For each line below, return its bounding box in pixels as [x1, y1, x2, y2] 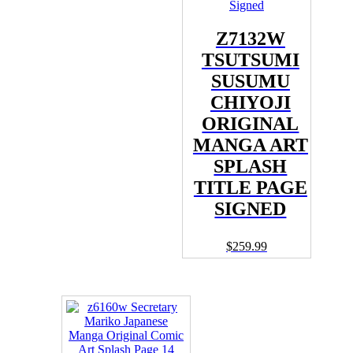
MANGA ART [192, 134, 308, 155]
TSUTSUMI [201, 49, 299, 70]
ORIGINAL [202, 113, 299, 134]
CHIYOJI [210, 91, 291, 113]
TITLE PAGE [193, 176, 307, 198]
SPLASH [214, 155, 288, 176]
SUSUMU [210, 70, 290, 91]
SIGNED [214, 198, 287, 219]
